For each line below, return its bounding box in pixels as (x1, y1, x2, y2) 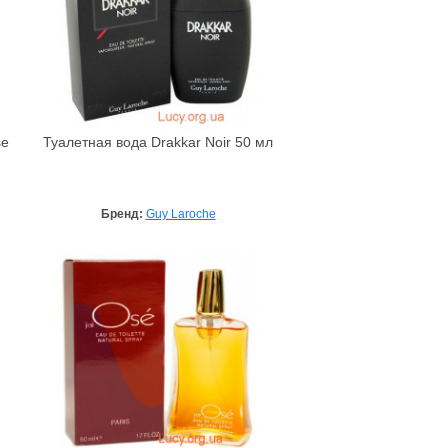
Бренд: (100, 207, 146, 222)
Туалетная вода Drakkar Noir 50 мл (43, 135, 273, 151)
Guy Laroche (145, 207, 216, 222)
